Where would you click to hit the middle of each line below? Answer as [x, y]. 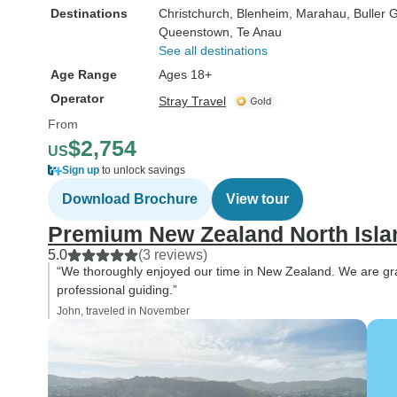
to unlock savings [142, 170]
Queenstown [194, 32]
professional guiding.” [117, 290]
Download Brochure [130, 199]
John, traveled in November [123, 311]
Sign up [81, 170]
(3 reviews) [173, 255]
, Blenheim [259, 13]
